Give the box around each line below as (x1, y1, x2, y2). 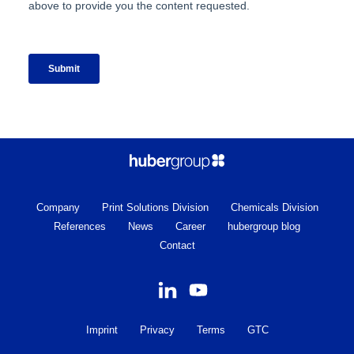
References (54, 220, 106, 232)
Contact (159, 239, 195, 251)
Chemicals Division (230, 201, 318, 213)
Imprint (85, 323, 118, 336)
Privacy (139, 323, 175, 336)
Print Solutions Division (101, 201, 209, 213)
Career (175, 220, 205, 232)
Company (36, 201, 80, 213)
